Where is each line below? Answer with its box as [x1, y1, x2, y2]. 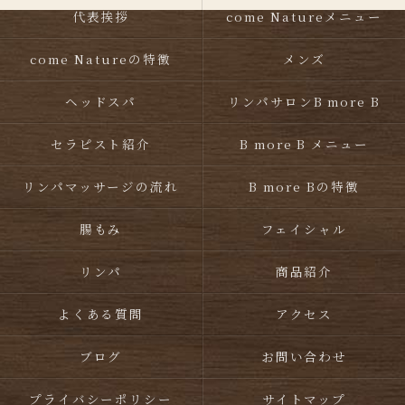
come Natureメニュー [226, 7, 382, 25]
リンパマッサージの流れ [22, 177, 180, 195]
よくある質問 [57, 305, 145, 323]
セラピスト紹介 [50, 135, 152, 153]
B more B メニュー [239, 135, 370, 153]
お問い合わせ [260, 347, 348, 365]
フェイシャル [261, 220, 347, 238]
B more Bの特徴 [249, 177, 360, 195]
